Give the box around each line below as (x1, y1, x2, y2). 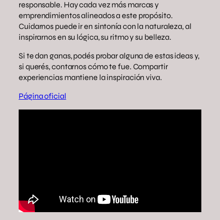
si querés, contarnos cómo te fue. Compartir (19, 61, 168, 71)
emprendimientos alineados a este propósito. (19, 10, 173, 20)
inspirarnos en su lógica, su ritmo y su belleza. (19, 32, 172, 42)
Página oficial (19, 91, 66, 101)
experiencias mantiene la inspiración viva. (19, 72, 162, 82)
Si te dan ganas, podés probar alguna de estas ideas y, (19, 51, 199, 60)
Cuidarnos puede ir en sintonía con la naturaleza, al (19, 21, 192, 31)
